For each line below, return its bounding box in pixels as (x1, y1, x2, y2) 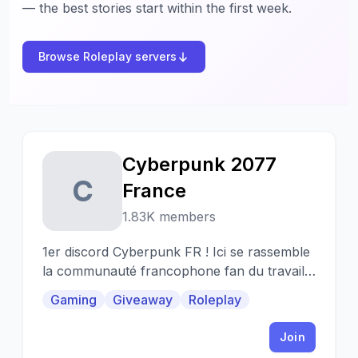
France (122, 179, 186, 202)
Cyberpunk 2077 (122, 153, 276, 176)
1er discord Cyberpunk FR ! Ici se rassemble (42, 244, 213, 260)
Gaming (50, 292, 97, 308)
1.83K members (122, 209, 216, 225)
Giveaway (113, 292, 173, 308)
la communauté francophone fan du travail (42, 263, 304, 279)
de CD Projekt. (42, 282, 129, 298)
